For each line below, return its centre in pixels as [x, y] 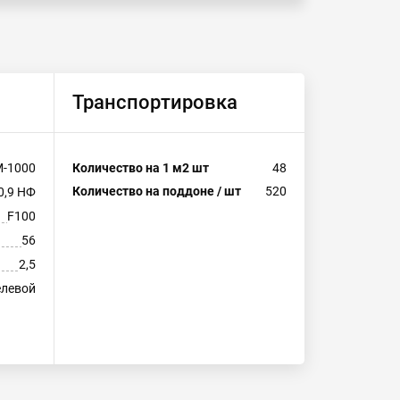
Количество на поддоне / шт [157, 191]
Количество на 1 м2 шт [141, 168]
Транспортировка [155, 102]
